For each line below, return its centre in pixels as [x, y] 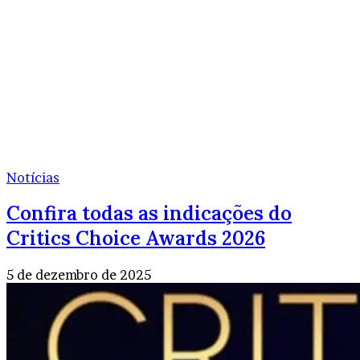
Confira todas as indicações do [149, 214]
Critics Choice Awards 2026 [136, 239]
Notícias [33, 177]
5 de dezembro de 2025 [79, 275]
